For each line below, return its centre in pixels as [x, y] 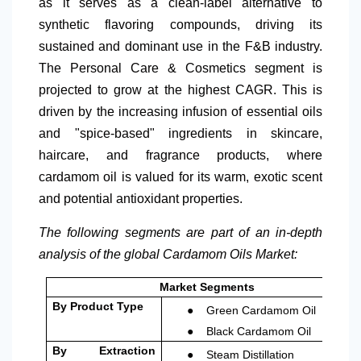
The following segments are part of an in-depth [180, 232]
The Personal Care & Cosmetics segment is [180, 68]
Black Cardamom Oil [259, 331]
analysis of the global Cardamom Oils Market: [168, 254]
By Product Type [98, 306]
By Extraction [104, 350]
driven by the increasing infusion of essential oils [180, 111]
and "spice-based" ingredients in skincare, [180, 133]
